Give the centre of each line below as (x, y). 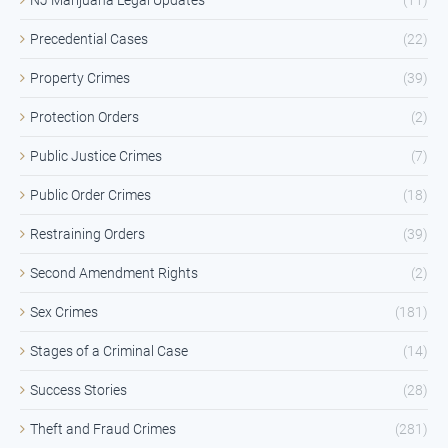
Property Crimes (80, 77)
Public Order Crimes (90, 194)
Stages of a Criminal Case (109, 350)
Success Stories (78, 389)
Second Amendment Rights (114, 272)
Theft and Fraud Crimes (103, 428)
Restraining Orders (87, 233)
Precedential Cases (89, 38)
